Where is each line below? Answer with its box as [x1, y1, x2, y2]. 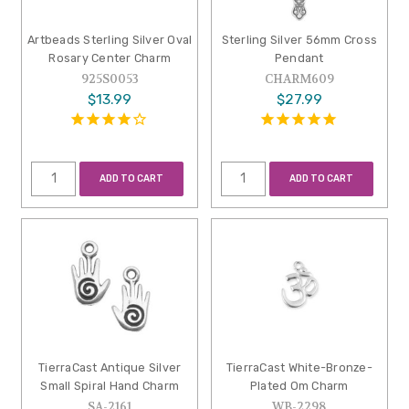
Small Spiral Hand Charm [40, 379, 180, 393]
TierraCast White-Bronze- [225, 361, 372, 375]
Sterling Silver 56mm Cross [221, 33, 378, 47]
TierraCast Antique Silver [38, 361, 182, 375]
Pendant [274, 51, 324, 66]
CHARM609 [264, 71, 334, 88]
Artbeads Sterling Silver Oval [27, 33, 193, 47]
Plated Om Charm [249, 379, 349, 393]
